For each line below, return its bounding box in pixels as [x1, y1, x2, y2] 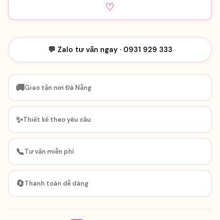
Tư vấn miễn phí [24, 147, 74, 156]
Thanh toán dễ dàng [24, 179, 88, 188]
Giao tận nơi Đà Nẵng [24, 83, 91, 92]
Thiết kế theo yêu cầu [23, 115, 91, 124]
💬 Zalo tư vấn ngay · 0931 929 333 [48, 44, 172, 55]
